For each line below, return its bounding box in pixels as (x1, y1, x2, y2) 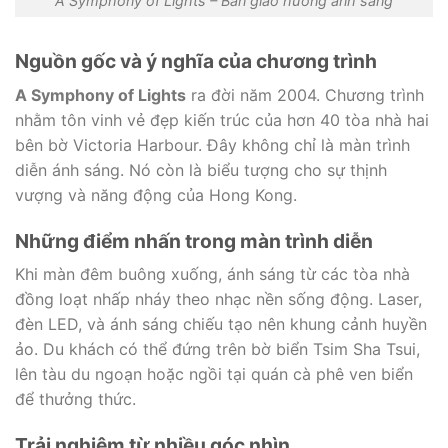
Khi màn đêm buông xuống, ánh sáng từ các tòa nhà (15, 264, 410, 285)
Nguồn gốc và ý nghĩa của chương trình (15, 49, 377, 74)
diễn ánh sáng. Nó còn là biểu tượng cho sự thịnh (15, 159, 387, 180)
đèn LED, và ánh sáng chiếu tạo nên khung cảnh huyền (15, 314, 427, 335)
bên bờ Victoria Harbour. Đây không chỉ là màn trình (15, 134, 410, 155)
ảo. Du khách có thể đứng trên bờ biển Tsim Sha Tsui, (15, 339, 420, 360)
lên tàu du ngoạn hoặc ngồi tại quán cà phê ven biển (15, 364, 413, 385)
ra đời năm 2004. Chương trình (186, 84, 424, 105)
